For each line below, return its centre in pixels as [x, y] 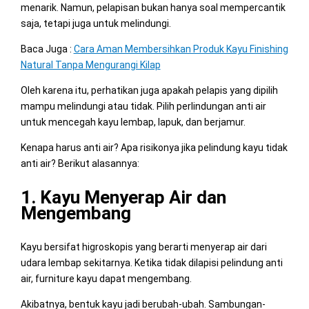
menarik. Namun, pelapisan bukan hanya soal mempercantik [153, 7]
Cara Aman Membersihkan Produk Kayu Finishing [181, 49]
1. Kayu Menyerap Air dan [123, 197]
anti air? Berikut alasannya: [80, 163]
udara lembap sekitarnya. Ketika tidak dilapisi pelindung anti [151, 262]
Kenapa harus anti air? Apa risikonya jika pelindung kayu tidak [154, 147]
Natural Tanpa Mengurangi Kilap [90, 64]
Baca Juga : [47, 49]
